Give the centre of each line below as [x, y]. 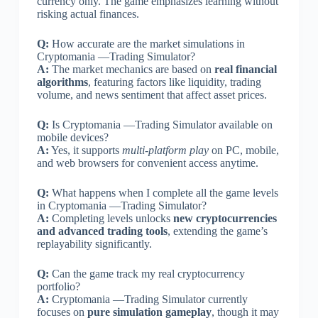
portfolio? [58, 286]
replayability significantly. [94, 243]
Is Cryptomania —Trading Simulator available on [160, 124]
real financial [245, 69]
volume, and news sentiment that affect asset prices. [152, 94]
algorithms [62, 82]
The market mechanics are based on [131, 69]
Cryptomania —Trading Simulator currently [148, 299]
